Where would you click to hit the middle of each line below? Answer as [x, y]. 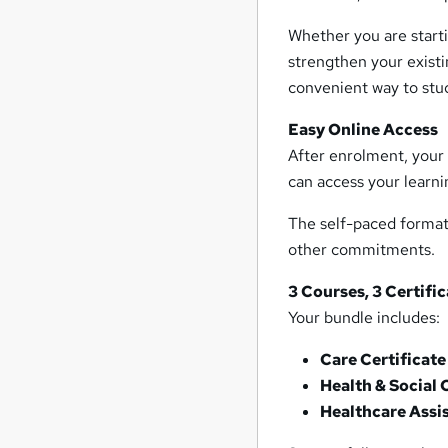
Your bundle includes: [364, 317]
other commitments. [362, 249]
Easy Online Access [363, 129]
